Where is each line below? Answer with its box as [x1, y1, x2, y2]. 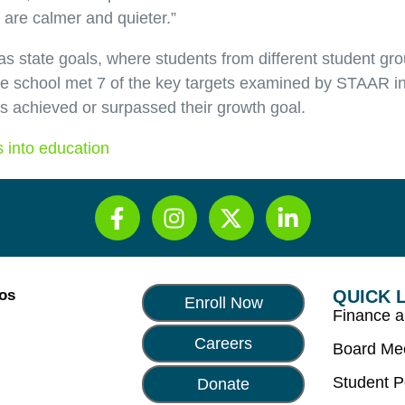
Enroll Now [184, 294, 263, 313]
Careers [194, 334, 253, 353]
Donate [197, 375, 250, 394]
